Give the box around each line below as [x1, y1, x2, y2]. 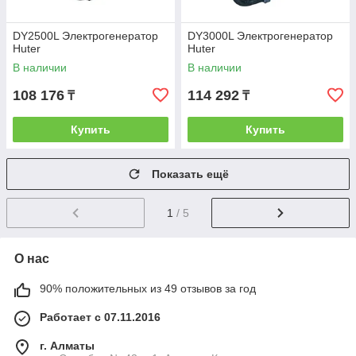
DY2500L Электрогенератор [13, 29, 158, 42]
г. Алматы [40, 339, 95, 352]
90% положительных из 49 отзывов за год [40, 281, 256, 295]
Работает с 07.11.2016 [40, 310, 161, 323]
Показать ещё [152, 168, 229, 180]
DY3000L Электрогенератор [188, 29, 333, 42]
